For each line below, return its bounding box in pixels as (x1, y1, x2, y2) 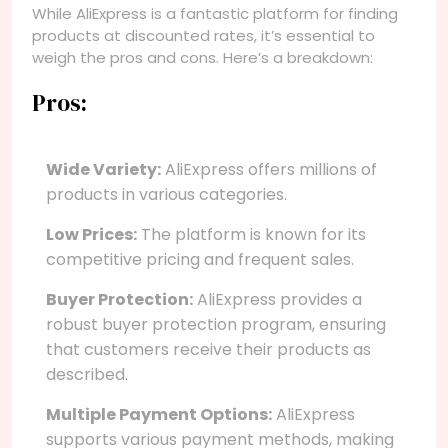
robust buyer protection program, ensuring (46, 312, 386, 336)
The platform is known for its (137, 222, 366, 246)
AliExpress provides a (193, 287, 362, 311)
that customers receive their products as (46, 337, 371, 361)
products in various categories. (46, 182, 287, 206)
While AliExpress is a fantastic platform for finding (32, 2, 398, 24)
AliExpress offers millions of (161, 157, 377, 181)
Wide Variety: (46, 157, 161, 181)
